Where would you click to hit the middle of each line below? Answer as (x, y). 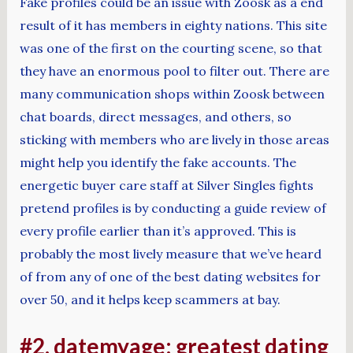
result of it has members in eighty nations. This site (173, 26)
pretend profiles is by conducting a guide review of (173, 208)
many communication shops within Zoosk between (172, 94)
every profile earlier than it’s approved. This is (158, 231)
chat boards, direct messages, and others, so (155, 117)
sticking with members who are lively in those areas (174, 140)
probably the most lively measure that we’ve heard (170, 254)
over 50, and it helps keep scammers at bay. (150, 300)
